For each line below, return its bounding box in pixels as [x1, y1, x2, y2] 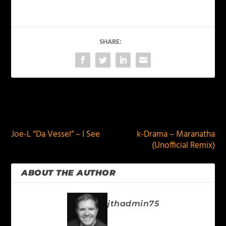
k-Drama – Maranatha [136, 128, 215, 141]
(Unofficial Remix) [151, 139, 215, 152]
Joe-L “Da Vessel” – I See [11, 128, 100, 141]
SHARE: [99, 36, 122, 48]
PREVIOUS [23, 103, 62, 117]
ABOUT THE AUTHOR [21, 168, 116, 178]
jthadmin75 [107, 199, 159, 208]
